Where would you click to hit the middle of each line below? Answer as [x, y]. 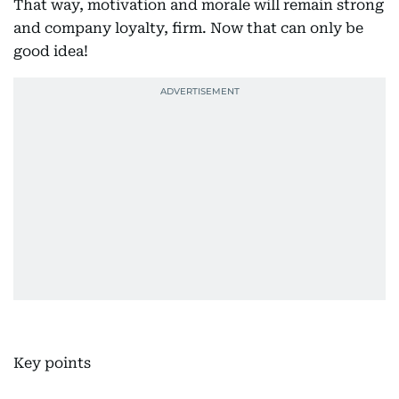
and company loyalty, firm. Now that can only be [188, 28]
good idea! [51, 51]
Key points [52, 363]
